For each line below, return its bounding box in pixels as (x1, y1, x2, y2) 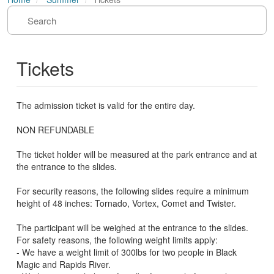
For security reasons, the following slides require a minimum (17, 185, 249, 197)
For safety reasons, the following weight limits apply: (17, 234, 218, 246)
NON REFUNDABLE (17, 124, 94, 136)
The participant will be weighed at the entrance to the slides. (17, 221, 248, 234)
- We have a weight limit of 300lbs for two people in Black (17, 246, 237, 258)
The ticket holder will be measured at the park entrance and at (17, 148, 257, 160)
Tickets (17, 55, 74, 81)
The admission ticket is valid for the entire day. (17, 99, 195, 111)
